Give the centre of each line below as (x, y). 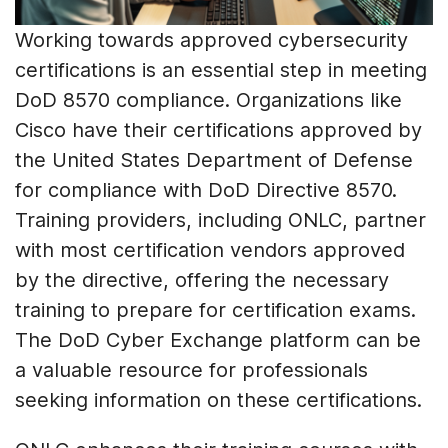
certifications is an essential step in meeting (221, 69)
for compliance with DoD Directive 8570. (206, 189)
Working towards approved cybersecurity (211, 39)
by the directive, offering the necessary (202, 279)
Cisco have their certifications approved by (218, 129)
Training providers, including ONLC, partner (220, 219)
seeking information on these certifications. (218, 399)
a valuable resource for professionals (191, 369)
